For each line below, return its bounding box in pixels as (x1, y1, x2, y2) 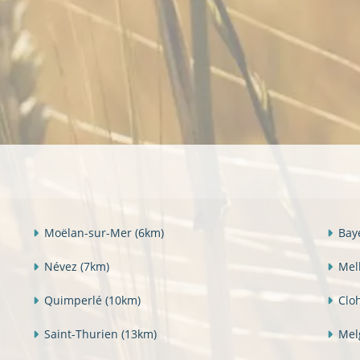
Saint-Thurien (44, 325, 121, 342)
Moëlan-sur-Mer (44, 224, 135, 240)
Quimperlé (44, 292, 105, 308)
